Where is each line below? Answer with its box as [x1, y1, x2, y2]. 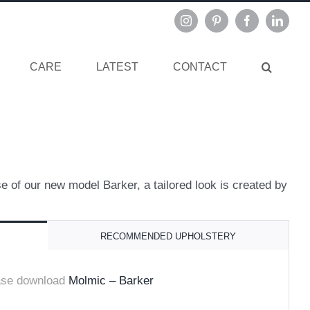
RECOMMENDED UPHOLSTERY [100, 231, 236, 241]
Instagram [185, 19, 228, 31]
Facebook [246, 19, 289, 31]
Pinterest [215, 19, 253, 31]
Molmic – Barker [69, 274, 154, 287]
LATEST [96, 61, 138, 73]
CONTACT [173, 61, 227, 73]
